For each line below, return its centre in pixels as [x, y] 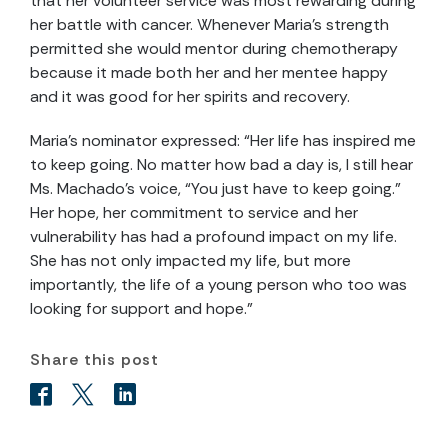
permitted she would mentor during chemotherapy [214, 48]
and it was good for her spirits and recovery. [190, 96]
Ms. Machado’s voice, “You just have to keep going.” [215, 188]
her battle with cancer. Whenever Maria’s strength [209, 24]
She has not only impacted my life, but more [190, 260]
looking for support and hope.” [141, 308]
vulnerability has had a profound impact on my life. [213, 236]
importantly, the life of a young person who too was [218, 284]
